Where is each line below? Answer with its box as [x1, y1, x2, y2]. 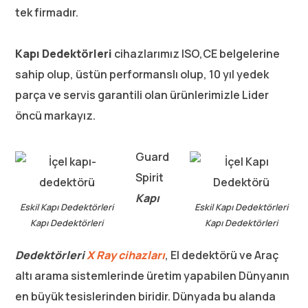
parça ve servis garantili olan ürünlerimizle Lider [15, 87, 269, 102]
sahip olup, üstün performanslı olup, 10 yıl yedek [15, 67, 269, 82]
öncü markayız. [15, 108, 96, 123]
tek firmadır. [15, 5, 79, 20]
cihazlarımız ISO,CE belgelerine [112, 46, 280, 61]
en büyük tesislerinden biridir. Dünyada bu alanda [15, 289, 276, 304]
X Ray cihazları [87, 247, 166, 263]
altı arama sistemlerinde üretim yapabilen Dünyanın [15, 268, 290, 283]
